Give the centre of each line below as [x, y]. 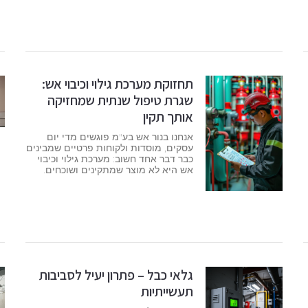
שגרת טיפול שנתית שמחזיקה [120, 100]
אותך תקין [168, 117]
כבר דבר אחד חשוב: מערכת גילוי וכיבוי [115, 158]
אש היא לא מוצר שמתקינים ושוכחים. [118, 169]
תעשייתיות [167, 292]
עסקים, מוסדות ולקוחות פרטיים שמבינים [109, 147]
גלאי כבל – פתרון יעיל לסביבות [116, 275]
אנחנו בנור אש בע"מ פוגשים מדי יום [120, 136]
